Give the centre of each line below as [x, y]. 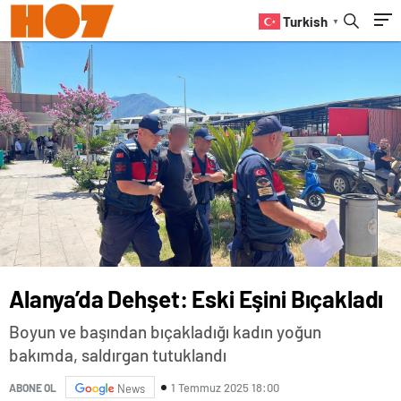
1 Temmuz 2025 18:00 [225, 387]
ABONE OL [33, 387]
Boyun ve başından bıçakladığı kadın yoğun [165, 332]
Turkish [305, 22]
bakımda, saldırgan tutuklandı [118, 355]
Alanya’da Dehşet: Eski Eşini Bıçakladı [196, 299]
